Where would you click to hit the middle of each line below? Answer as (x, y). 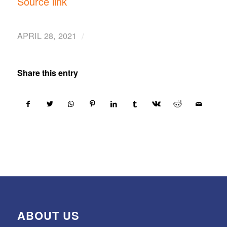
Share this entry (47, 73)
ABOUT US (48, 216)
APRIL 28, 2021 (47, 36)
